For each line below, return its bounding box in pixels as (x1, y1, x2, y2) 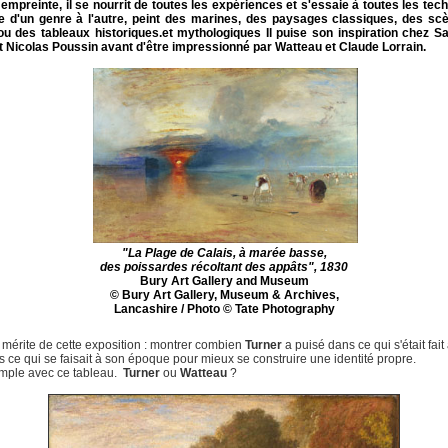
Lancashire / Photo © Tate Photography (113, 302, 335, 316)
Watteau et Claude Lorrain (275, 40, 423, 54)
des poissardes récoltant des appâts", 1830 (100, 260, 348, 274)
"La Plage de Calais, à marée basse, (121, 246, 327, 260)
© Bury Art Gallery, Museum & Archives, (109, 288, 339, 302)
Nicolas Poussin (6, 40, 98, 54)
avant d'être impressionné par (98, 40, 275, 54)
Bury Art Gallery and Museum (139, 274, 309, 288)
